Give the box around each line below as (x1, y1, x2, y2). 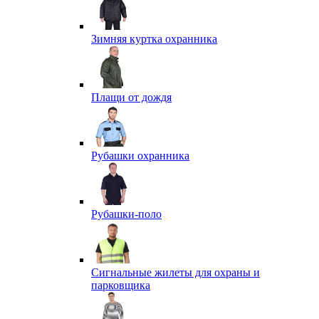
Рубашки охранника (91, 150, 189, 162)
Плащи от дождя (91, 91, 172, 103)
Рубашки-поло (91, 208, 162, 220)
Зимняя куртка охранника (91, 33, 217, 45)
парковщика (91, 279, 150, 291)
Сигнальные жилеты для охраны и (91, 266, 260, 278)
